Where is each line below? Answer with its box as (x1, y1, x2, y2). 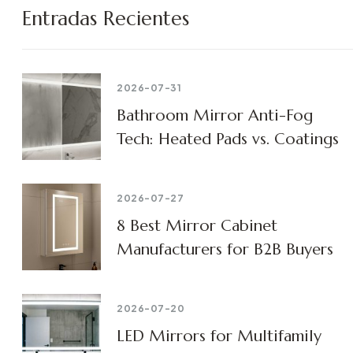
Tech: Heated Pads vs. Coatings (117, 128, 339, 149)
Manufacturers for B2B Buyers (117, 239, 333, 259)
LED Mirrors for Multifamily (117, 325, 321, 346)
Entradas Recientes (22, 6, 189, 31)
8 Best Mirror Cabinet (117, 215, 277, 236)
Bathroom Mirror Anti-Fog (117, 105, 313, 125)
